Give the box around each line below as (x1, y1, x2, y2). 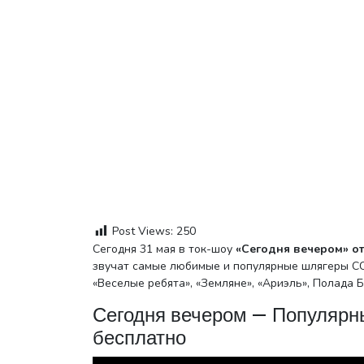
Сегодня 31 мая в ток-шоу (100, 240, 236, 257)
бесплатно (93, 323, 186, 353)
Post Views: (112, 223, 173, 239)
